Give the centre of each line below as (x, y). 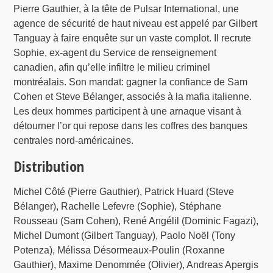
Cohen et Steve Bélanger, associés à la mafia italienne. (133, 96)
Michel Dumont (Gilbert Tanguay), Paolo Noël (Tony (125, 235)
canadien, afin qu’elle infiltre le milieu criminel (112, 67)
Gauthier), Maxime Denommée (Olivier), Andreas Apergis (136, 264)
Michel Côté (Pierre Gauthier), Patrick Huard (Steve (124, 191)
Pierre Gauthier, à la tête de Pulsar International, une (126, 9)
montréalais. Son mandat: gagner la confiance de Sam (131, 82)
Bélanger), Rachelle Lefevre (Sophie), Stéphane (118, 206)
